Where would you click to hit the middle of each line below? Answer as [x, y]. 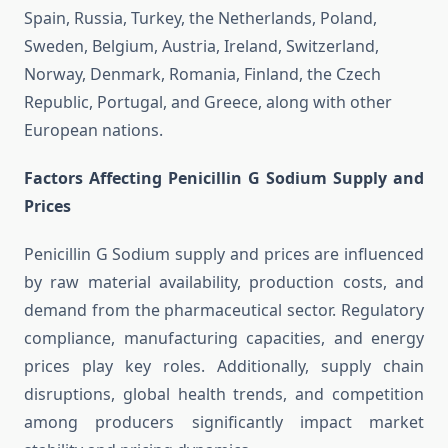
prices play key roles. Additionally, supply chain [224, 366]
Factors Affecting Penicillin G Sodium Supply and [224, 178]
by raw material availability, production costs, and [224, 282]
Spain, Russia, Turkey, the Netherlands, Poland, [200, 18]
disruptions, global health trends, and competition [224, 394]
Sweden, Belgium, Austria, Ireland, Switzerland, [201, 46]
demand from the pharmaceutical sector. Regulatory [224, 310]
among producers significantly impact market [224, 422]
